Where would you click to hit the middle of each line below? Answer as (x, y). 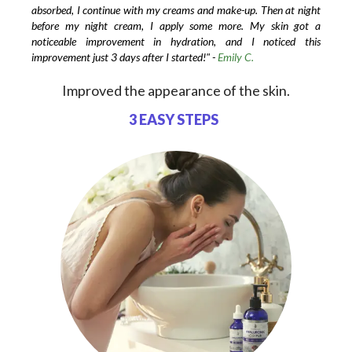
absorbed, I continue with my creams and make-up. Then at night (176, 9)
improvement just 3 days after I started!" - (124, 57)
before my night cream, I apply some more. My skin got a (176, 25)
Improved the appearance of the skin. (176, 90)
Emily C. (235, 57)
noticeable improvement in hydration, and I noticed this (176, 41)
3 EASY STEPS (174, 119)
